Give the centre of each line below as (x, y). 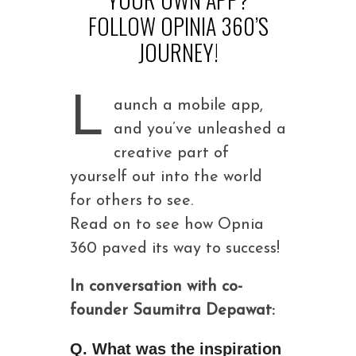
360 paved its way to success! (174, 249)
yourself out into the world (166, 177)
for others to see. (131, 201)
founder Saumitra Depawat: (172, 311)
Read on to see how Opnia (166, 225)
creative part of (171, 153)
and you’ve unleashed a (199, 130)
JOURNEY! (178, 52)
